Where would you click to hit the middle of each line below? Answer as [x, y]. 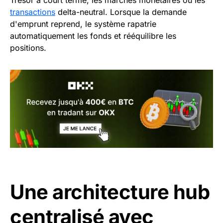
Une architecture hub [110, 192]
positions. [28, 48]
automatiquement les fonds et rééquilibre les [93, 36]
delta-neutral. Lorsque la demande [121, 12]
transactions [33, 12]
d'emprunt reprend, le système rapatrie [83, 24]
